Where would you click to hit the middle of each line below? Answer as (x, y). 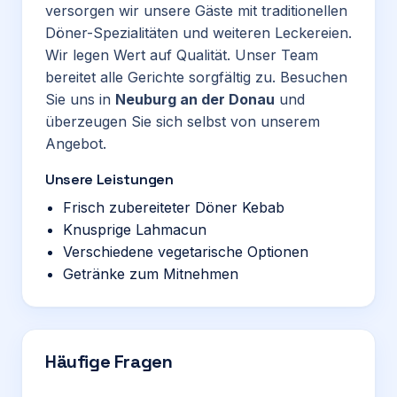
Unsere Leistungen (109, 179)
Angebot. (76, 144)
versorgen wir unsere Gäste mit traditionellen (196, 11)
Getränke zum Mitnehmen (151, 274)
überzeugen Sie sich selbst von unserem (183, 121)
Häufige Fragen (109, 362)
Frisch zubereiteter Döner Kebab (174, 207)
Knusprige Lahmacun (135, 230)
